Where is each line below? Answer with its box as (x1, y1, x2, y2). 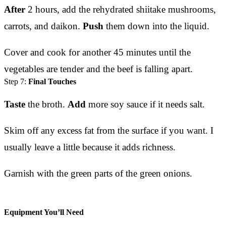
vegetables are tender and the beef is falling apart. (4, 63, 193, 74)
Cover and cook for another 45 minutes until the (4, 46, 191, 58)
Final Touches (28, 77, 76, 86)
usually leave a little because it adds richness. (4, 141, 176, 152)
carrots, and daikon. (4, 20, 83, 31)
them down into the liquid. (103, 20, 209, 31)
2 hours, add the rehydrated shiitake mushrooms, (25, 4, 216, 15)
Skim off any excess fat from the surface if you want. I (4, 125, 213, 136)
